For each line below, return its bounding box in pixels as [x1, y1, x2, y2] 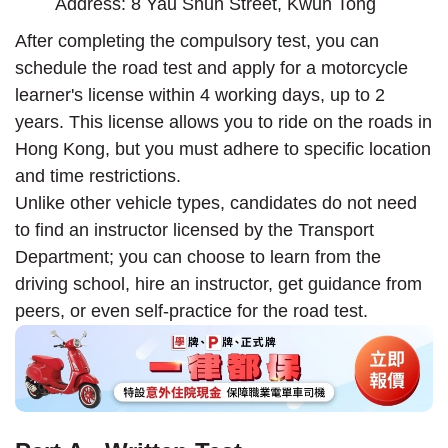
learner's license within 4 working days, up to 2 [15, 85, 385, 106]
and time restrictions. [15, 166, 181, 187]
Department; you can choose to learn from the [15, 247, 381, 268]
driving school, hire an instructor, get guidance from [15, 274, 422, 295]
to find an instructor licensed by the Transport [15, 220, 374, 241]
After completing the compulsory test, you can [15, 31, 379, 52]
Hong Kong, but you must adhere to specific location [15, 139, 431, 160]
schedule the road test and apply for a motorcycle [15, 58, 408, 79]
